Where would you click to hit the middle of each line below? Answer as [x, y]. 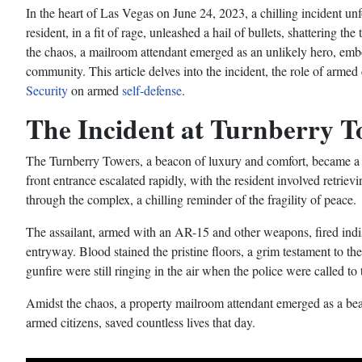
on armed [95, 90]
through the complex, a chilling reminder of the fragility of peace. [191, 200]
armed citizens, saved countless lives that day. [141, 322]
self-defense [152, 90]
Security [47, 90]
